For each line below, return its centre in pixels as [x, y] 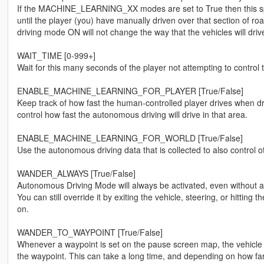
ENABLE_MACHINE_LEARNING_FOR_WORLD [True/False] [130, 138]
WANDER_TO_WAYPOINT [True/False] [90, 232]
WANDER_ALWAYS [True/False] [76, 174]
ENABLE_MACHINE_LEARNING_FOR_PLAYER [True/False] [130, 91]
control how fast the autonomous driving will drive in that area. [132, 115]
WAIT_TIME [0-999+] [56, 56]
